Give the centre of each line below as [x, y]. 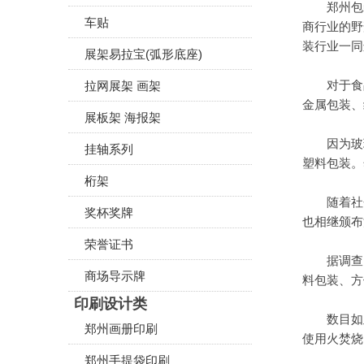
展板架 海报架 [123, 117]
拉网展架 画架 [123, 86]
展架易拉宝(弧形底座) [143, 54]
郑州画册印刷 [121, 329]
